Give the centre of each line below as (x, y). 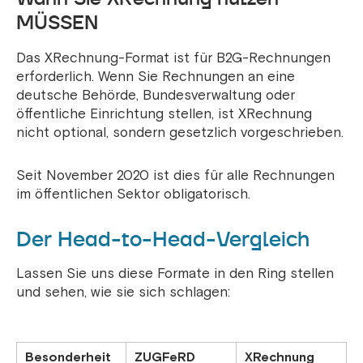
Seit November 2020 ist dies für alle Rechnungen (175, 176)
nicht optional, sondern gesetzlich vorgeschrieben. (180, 133)
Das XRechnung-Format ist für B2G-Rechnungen (173, 58)
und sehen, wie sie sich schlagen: (123, 293)
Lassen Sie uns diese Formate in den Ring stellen (175, 274)
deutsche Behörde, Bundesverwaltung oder (156, 96)
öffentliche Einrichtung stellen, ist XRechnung (164, 114)
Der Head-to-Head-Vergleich (163, 239)
